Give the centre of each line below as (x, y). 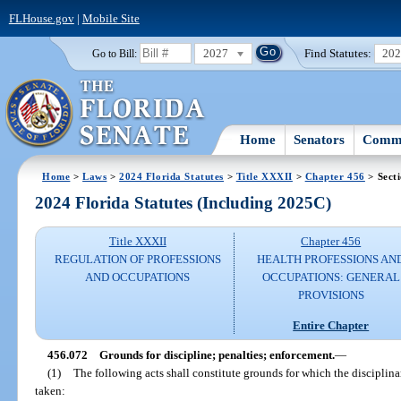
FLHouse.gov (41, 18)
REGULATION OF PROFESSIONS (137, 260)
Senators (320, 139)
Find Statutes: (338, 53)
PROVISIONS (331, 295)
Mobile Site (111, 18)
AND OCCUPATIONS (138, 277)
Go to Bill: (114, 53)
